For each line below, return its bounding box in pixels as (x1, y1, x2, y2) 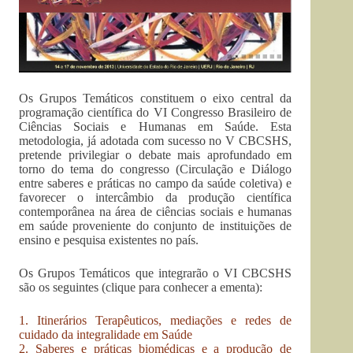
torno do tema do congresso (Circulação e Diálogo (19, 162, 292, 176)
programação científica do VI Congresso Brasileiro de (19, 106, 292, 120)
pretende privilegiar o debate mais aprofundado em (19, 148, 292, 162)
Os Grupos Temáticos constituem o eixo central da (19, 91, 292, 106)
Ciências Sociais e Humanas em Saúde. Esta (19, 120, 292, 134)
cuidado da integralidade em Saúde (19, 328, 192, 342)
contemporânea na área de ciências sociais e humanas (19, 205, 292, 219)
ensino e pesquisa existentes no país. (19, 233, 199, 247)
